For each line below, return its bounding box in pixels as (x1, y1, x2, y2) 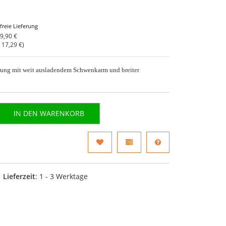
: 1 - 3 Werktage (35, 171, 88, 181)
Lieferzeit (3, 171, 36, 181)
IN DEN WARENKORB (14, 108, 85, 118)
